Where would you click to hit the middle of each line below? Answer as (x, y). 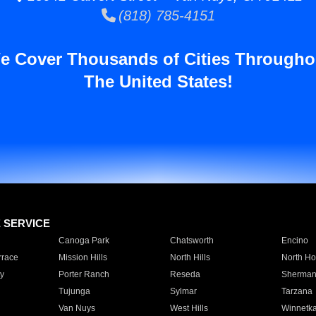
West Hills (189, 308)
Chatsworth (192, 241)
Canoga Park (84, 241)
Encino (294, 241)
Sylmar (183, 291)
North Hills (190, 257)
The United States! (158, 81)
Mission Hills (83, 257)
